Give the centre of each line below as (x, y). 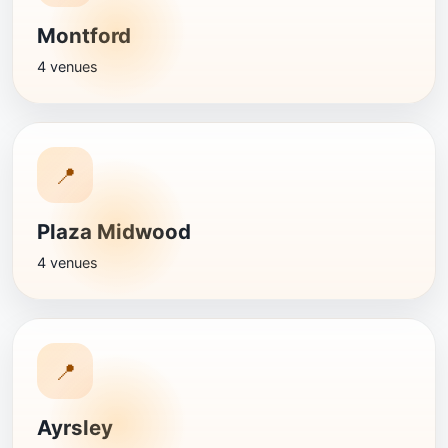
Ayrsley (75, 427)
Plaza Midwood (114, 231)
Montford (84, 35)
